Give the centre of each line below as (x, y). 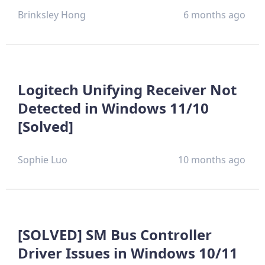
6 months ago (215, 14)
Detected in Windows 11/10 (113, 108)
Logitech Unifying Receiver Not (127, 89)
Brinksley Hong (52, 14)
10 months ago (212, 159)
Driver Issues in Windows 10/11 (128, 253)
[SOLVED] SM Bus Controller (115, 234)
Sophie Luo (43, 159)
